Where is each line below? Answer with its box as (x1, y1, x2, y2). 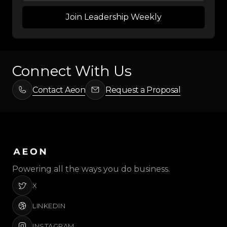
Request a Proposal (105, 85, 180, 95)
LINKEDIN (32, 202, 65, 210)
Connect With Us (12, 62, 132, 80)
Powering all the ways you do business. (12, 164, 170, 174)
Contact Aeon (32, 85, 85, 95)
